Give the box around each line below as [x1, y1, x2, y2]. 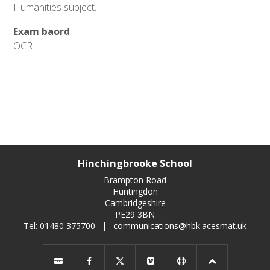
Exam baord [13, 25, 71, 39]
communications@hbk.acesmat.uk [113, 220, 246, 232]
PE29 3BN [115, 209, 155, 221]
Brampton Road [104, 174, 166, 186]
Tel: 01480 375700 [24, 220, 98, 232]
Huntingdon [112, 186, 158, 198]
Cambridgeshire [104, 197, 166, 209]
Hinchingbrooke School [78, 157, 192, 171]
